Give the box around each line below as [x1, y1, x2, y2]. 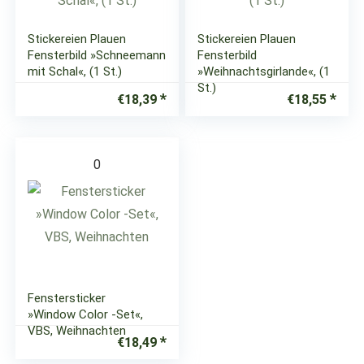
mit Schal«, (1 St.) [28, 64, 123, 79]
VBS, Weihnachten [28, 323, 127, 338]
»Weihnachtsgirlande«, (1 [197, 64, 331, 79]
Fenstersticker [28, 291, 106, 305]
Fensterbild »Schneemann [28, 48, 167, 63]
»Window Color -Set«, [28, 307, 144, 322]
